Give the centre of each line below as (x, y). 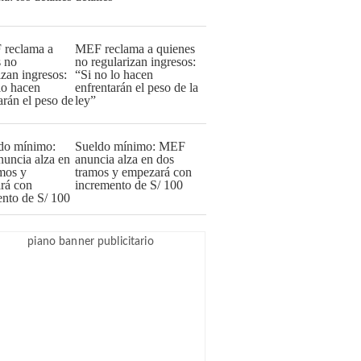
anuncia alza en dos (124, 159)
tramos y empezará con (133, 172)
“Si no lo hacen (114, 75)
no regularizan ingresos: (135, 62)
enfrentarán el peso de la (137, 87)
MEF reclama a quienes (135, 49)
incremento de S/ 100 (129, 185)
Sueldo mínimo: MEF (130, 146)
